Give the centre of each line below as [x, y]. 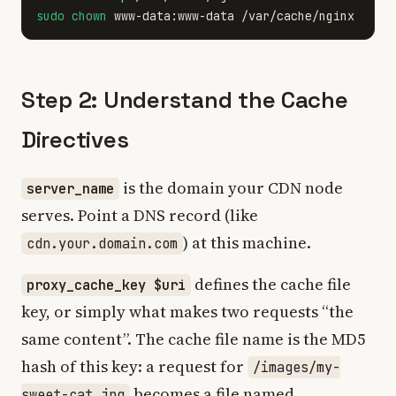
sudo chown [75, 16]
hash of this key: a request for [134, 366]
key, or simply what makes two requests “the [187, 312]
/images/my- [297, 367]
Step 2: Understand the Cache [185, 100]
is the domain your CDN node [231, 188]
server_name [70, 189]
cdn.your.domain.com [102, 244]
